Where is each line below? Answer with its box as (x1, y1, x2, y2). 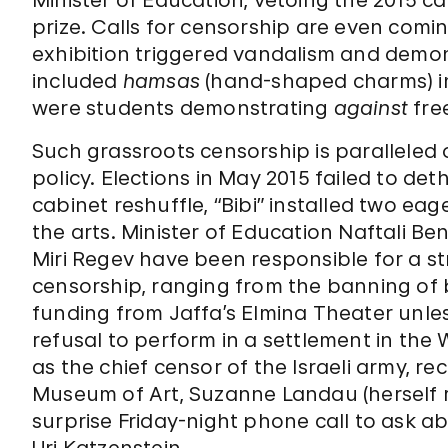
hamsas (122, 69, 201, 93)
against (333, 96, 409, 120)
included (32, 69, 123, 93)
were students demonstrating (32, 96, 334, 120)
